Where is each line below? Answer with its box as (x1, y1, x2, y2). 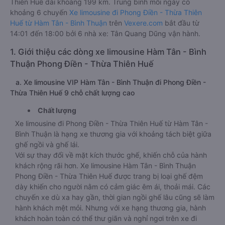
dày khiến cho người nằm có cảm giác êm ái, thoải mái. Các (15, 182, 210, 191)
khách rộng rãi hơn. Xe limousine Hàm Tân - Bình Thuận (15, 161, 196, 170)
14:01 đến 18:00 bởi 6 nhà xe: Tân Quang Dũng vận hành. (10, 29, 200, 38)
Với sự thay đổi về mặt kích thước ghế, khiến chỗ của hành (15, 151, 207, 159)
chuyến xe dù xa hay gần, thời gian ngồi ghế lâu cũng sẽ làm (15, 193, 214, 201)
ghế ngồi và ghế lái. (15, 140, 79, 149)
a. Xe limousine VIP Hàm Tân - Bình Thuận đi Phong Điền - (10, 78, 206, 86)
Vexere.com (124, 19, 163, 27)
